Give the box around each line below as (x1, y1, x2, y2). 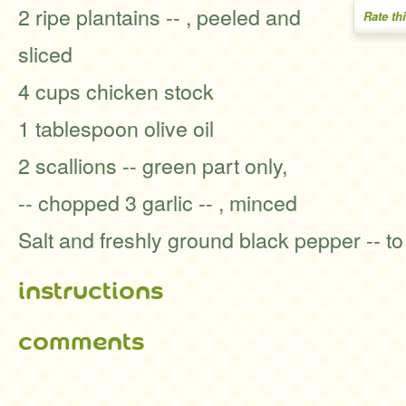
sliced (18, 38, 72, 69)
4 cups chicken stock (18, 75, 214, 106)
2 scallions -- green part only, (18, 150, 287, 180)
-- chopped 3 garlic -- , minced (18, 187, 297, 217)
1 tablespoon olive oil (18, 112, 214, 143)
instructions (18, 276, 163, 305)
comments (18, 327, 144, 356)
